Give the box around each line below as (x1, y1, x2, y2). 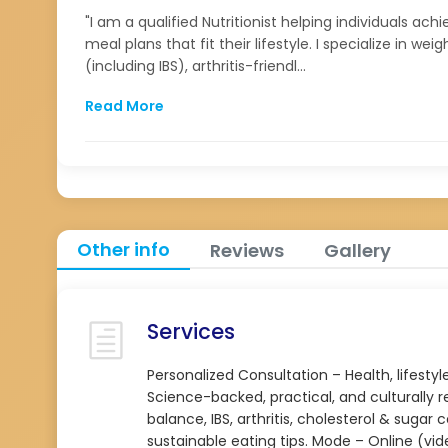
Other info (77, 236, 170, 262)
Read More (85, 96, 164, 116)
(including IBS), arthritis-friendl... (85, 56, 306, 76)
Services (147, 317, 235, 346)
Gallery (324, 237, 391, 263)
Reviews (210, 237, 284, 263)
